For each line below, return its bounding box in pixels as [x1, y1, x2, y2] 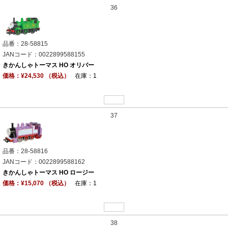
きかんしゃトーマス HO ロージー [3, 169, 94, 177]
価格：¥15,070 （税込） [3, 180, 70, 187]
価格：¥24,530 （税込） [3, 72, 70, 79]
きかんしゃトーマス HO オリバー [3, 61, 94, 69]
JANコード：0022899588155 [3, 50, 85, 58]
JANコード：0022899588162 [3, 158, 85, 166]
